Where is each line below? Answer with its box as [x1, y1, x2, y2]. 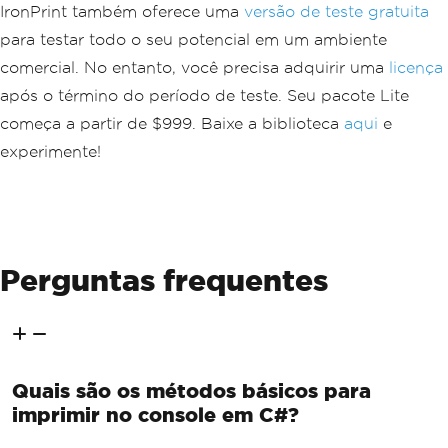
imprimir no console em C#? [12, 402, 299, 426]
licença [389, 58, 443, 76]
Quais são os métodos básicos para [12, 378, 371, 402]
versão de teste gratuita [244, 2, 429, 20]
